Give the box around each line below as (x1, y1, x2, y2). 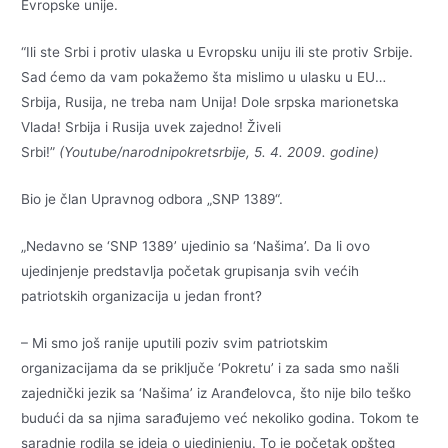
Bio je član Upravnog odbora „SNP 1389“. (21, 190, 284, 207)
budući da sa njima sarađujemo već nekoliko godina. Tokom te (21, 409, 420, 426)
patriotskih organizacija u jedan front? (21, 287, 263, 304)
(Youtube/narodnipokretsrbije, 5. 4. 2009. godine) (59, 144, 380, 161)
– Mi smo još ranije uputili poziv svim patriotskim (21, 334, 329, 351)
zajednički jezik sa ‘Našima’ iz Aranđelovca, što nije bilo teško (21, 384, 412, 401)
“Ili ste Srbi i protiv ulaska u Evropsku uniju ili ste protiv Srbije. (21, 44, 414, 61)
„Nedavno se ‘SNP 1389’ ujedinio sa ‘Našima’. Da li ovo (21, 237, 371, 254)
